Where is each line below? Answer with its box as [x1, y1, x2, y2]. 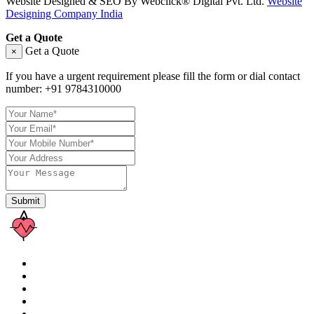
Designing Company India [6, 7, 123, 20]
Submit [11, 195, 40, 206]
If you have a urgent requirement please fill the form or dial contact [6, 69, 300, 82]
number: [6, 82, 45, 95]
